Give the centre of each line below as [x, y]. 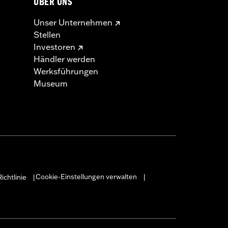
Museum [51, 83]
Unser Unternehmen [73, 22]
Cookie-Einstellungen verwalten [86, 176]
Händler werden [64, 59]
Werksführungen [66, 71]
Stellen [47, 34]
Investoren [54, 47]
